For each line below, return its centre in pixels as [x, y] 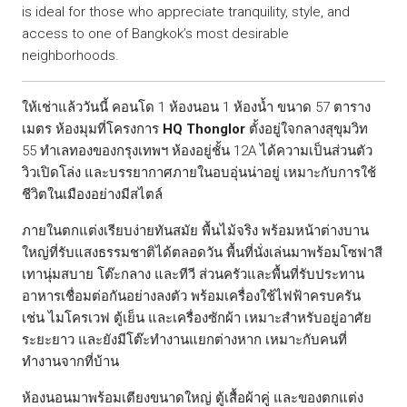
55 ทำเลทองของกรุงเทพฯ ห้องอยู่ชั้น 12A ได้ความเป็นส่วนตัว [197, 151]
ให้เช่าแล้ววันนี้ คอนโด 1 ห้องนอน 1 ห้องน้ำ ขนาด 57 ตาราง [196, 107]
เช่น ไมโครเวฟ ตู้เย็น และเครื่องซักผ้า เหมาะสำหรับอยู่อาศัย [197, 318]
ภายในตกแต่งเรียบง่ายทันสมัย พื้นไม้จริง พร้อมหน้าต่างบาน [195, 231]
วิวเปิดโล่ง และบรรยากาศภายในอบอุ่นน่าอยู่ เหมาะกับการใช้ [199, 173]
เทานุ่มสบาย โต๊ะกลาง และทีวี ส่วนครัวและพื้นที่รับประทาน [193, 274]
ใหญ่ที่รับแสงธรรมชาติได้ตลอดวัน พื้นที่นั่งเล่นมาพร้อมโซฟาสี [202, 253]
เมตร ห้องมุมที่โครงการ [92, 129]
